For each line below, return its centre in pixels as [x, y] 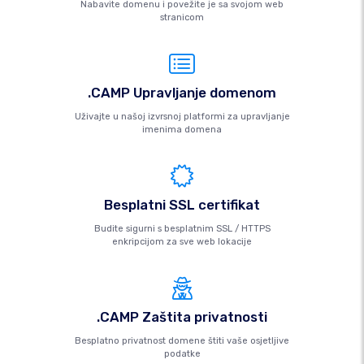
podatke [182, 354]
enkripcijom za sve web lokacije [182, 242]
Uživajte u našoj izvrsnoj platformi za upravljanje [182, 117]
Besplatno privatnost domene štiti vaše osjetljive [182, 341]
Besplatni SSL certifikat [182, 205]
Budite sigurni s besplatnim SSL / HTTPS [182, 229]
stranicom [182, 17]
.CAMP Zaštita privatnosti [182, 317]
